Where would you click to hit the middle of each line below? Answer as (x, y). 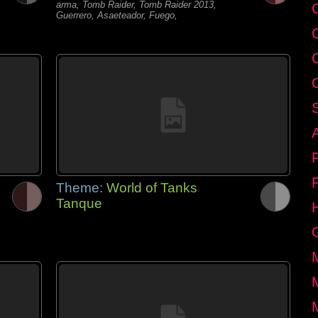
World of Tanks (152, 188)
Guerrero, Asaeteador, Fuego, (117, 15)
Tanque (79, 203)
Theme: (81, 188)
